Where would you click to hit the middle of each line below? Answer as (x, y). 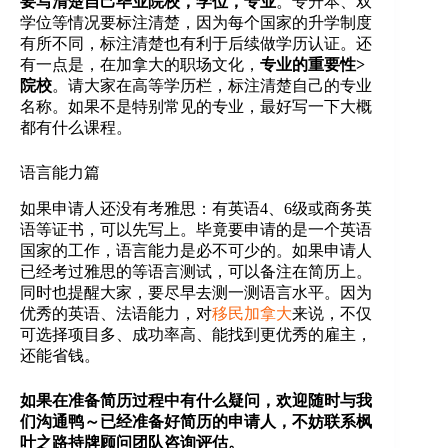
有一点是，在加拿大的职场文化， (140, 65)
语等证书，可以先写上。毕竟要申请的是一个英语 (196, 230)
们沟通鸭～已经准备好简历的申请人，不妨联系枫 (196, 422)
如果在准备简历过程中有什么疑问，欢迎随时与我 (196, 401)
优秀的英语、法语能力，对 (116, 314)
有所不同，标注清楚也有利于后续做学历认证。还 (196, 44)
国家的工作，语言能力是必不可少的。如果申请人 (196, 251)
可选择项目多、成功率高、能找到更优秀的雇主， (196, 335)
